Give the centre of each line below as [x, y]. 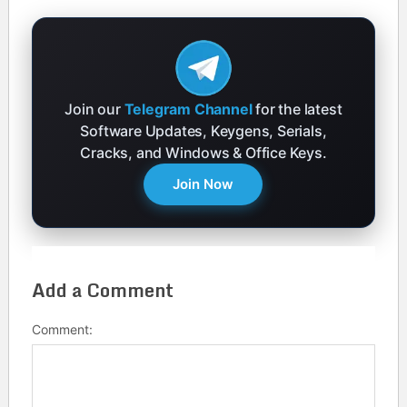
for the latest [297, 109]
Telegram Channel [188, 109]
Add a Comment [102, 290]
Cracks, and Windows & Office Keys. [203, 152]
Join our [94, 109]
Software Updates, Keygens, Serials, [203, 130]
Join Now [203, 184]
